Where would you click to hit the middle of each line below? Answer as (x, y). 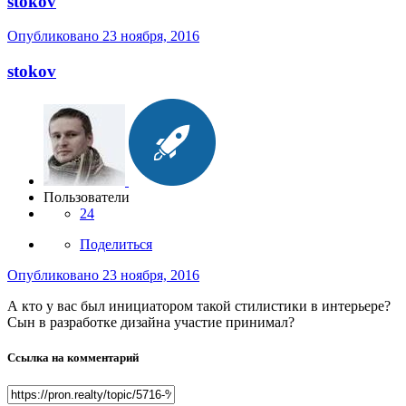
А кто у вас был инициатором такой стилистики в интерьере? (199, 305)
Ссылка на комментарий (73, 357)
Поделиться (116, 244)
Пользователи (87, 197)
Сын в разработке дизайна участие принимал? (151, 322)
